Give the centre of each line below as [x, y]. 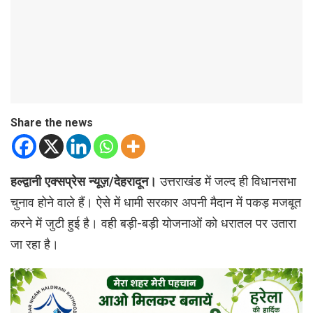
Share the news [52, 123]
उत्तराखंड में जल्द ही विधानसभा [228, 182]
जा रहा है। [35, 245]
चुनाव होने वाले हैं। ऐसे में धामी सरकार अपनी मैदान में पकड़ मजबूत [156, 203]
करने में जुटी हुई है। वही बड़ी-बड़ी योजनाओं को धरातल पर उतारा [153, 224]
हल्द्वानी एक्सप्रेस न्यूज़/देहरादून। [85, 182]
